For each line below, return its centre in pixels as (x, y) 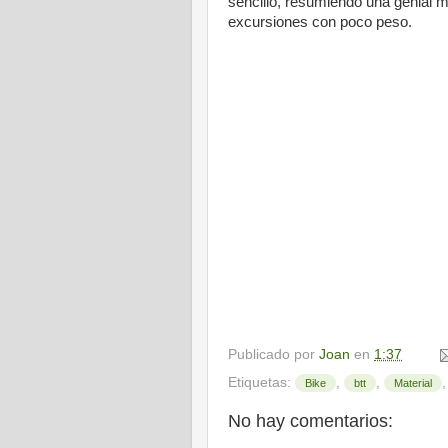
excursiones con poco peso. (320, 22)
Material (413, 382)
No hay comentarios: (310, 420)
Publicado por (273, 354)
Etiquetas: (261, 382)
